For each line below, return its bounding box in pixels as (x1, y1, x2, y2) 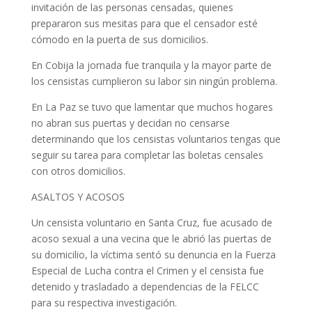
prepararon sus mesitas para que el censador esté (31, 17, 258, 30)
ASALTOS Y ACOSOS (31, 190, 125, 203)
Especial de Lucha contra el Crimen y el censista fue (31, 264, 264, 277)
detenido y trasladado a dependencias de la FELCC (31, 280, 259, 293)
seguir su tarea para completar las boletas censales (31, 148, 263, 162)
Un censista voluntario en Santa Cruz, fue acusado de (31, 216, 272, 229)
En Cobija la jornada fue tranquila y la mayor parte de (31, 58, 272, 72)
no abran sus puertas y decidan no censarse (31, 116, 230, 130)
